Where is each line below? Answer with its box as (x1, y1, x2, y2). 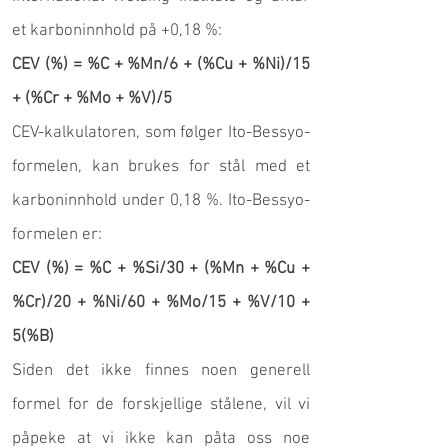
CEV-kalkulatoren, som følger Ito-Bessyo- (12, 123, 310, 143)
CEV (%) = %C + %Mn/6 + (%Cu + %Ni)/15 (12, 55, 310, 75)
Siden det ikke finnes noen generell (12, 361, 310, 381)
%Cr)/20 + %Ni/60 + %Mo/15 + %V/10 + (12, 293, 310, 313)
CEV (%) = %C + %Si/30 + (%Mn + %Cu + (12, 259, 310, 279)
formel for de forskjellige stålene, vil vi (12, 395, 310, 415)
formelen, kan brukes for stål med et (12, 157, 310, 177)
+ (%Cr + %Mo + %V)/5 (12, 89, 172, 109)
